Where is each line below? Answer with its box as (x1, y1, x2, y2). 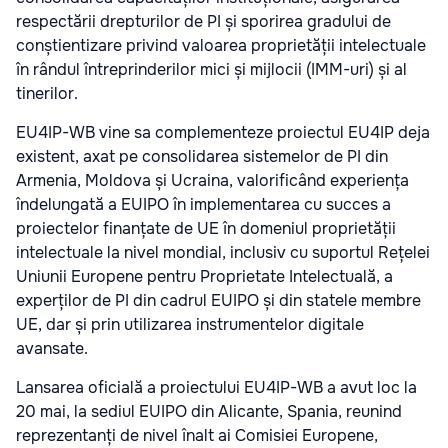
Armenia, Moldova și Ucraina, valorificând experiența (16, 170, 409, 192)
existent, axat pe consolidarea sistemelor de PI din (16, 146, 388, 168)
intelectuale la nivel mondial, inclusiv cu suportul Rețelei (16, 242, 430, 264)
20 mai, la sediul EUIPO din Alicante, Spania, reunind (16, 401, 402, 423)
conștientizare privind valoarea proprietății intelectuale (16, 35, 426, 57)
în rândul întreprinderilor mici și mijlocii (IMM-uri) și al (16, 59, 407, 81)
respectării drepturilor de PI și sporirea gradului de (16, 11, 391, 33)
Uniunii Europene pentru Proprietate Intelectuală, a (16, 266, 393, 288)
